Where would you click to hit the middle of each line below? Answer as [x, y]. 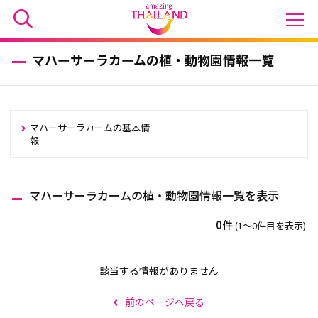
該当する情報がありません [159, 270]
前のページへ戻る [165, 302]
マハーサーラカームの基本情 [90, 127]
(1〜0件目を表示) [271, 225]
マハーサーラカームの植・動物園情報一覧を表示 [154, 195]
